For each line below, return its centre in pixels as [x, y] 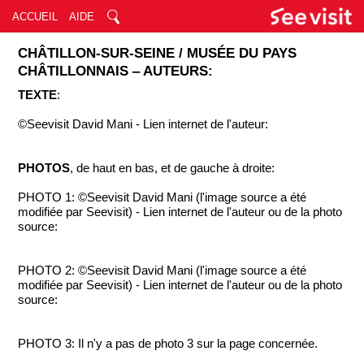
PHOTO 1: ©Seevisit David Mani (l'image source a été [162, 197]
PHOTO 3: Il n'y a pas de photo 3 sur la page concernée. [168, 344]
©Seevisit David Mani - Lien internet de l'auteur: [143, 124]
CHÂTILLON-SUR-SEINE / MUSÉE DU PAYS [158, 53]
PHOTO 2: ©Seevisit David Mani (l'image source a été [162, 271]
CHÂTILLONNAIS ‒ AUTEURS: [116, 71]
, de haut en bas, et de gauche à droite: [173, 168]
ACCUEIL [35, 17]
